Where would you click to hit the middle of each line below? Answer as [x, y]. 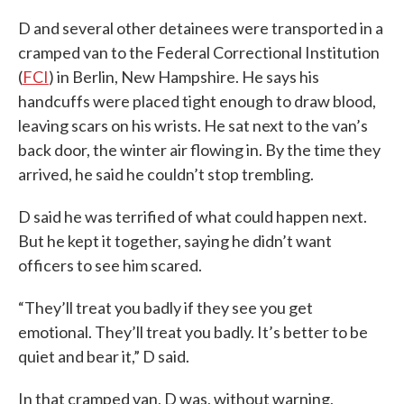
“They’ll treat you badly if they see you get [165, 308]
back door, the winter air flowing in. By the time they [199, 150]
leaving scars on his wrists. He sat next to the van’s [193, 125]
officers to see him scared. [110, 265]
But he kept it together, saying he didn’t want [175, 241]
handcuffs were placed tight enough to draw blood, [197, 101]
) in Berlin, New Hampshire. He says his [184, 77]
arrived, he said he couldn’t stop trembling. [166, 174]
